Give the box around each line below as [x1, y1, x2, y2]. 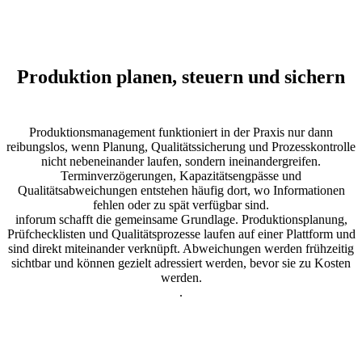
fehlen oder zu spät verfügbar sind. [93, 198, 269, 213]
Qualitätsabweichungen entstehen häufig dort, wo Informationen [17, 183, 345, 198]
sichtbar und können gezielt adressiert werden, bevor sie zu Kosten [11, 256, 351, 271]
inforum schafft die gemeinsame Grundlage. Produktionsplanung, [15, 213, 347, 227]
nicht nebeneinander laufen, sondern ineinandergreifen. [41, 154, 321, 169]
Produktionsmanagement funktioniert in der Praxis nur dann [29, 125, 333, 140]
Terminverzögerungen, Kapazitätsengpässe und [61, 169, 301, 183]
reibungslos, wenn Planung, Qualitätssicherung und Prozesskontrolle [6, 140, 356, 154]
